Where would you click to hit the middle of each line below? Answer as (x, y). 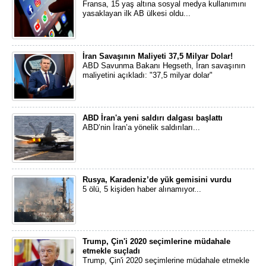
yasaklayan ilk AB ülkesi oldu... (137, 13)
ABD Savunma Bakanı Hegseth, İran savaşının (164, 66)
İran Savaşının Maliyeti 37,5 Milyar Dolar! (158, 56)
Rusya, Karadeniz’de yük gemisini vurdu (157, 180)
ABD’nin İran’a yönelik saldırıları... (141, 127)
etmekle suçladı (111, 251)
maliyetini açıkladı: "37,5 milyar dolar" (148, 75)
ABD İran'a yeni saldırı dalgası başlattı (153, 118)
